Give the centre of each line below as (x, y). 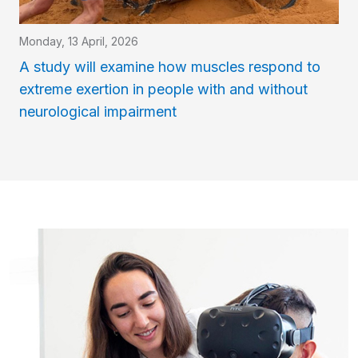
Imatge (32, 240)
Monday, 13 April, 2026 (79, 42)
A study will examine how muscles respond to (170, 67)
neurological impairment (98, 112)
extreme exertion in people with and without (163, 89)
